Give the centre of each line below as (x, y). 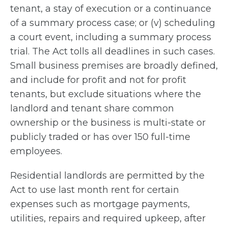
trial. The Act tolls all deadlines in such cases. (112, 52)
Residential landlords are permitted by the (107, 176)
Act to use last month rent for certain (95, 190)
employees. (36, 151)
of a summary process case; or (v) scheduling (113, 23)
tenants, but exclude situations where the (106, 94)
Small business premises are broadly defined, (114, 66)
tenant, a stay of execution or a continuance (111, 9)
